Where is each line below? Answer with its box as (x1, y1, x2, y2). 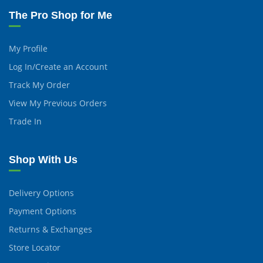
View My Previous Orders (9, 97, 107, 109)
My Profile (9, 43, 48, 54)
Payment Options (9, 205, 76, 217)
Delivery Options (9, 187, 74, 198)
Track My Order (9, 79, 70, 90)
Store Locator (9, 242, 60, 253)
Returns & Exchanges (9, 224, 92, 235)
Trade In (9, 116, 42, 127)
